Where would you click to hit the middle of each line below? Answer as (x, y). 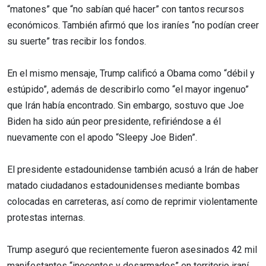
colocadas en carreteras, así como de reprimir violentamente (132, 201)
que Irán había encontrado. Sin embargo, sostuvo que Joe (126, 105)
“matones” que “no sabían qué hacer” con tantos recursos (126, 9)
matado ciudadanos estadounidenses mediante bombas (123, 185)
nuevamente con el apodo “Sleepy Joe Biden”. (102, 137)
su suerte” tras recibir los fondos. (77, 41)
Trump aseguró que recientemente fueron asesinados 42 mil (132, 249)
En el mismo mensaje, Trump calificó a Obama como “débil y (131, 73)
